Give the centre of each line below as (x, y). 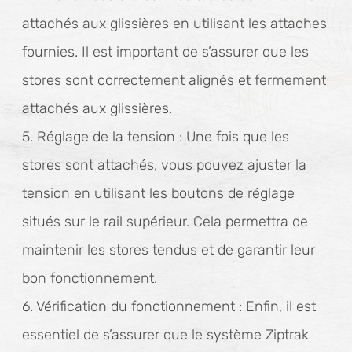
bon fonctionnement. (90, 278)
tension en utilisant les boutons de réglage (158, 193)
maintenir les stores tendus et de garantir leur (169, 250)
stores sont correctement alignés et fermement (174, 80)
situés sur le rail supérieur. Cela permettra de (165, 222)
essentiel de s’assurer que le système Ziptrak (165, 335)
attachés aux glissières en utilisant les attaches (174, 24)
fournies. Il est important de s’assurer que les (165, 52)
